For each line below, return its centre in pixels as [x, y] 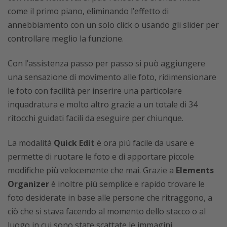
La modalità [31, 143]
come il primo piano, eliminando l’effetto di [88, 11]
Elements [195, 170]
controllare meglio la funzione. [66, 38]
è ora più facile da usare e [144, 143]
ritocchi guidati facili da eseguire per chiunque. [96, 118]
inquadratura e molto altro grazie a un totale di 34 [103, 104]
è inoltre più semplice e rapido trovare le [127, 184]
